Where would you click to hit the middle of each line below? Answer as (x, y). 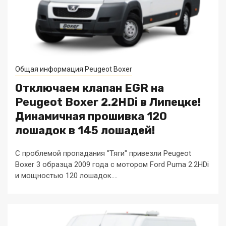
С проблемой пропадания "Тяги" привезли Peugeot (103, 153)
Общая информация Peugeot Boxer (74, 69)
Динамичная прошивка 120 (91, 116)
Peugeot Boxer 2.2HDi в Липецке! (108, 102)
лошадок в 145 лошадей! (85, 130)
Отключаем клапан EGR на (90, 88)
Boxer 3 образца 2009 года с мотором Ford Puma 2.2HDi (112, 164)
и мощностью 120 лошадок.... (66, 176)
